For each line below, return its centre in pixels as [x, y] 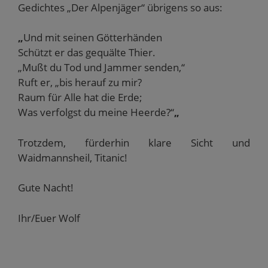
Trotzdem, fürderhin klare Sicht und [134, 142]
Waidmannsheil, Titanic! [73, 157]
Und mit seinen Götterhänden [93, 37]
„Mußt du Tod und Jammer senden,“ [101, 67]
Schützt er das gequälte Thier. [87, 52]
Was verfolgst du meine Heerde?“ [96, 112]
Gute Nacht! [46, 188]
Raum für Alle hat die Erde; [80, 97]
